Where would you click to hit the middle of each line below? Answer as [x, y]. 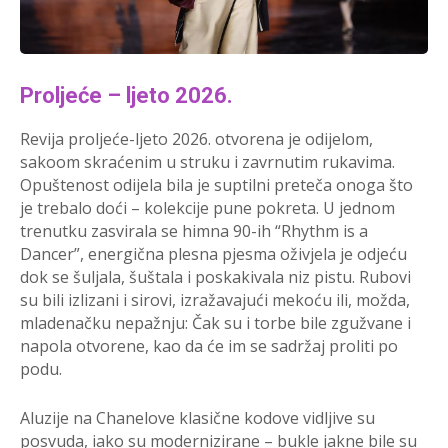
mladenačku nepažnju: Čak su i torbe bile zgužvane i [215, 323]
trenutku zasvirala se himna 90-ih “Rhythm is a [194, 231]
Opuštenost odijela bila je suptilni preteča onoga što [216, 185]
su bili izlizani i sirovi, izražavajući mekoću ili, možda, [215, 300]
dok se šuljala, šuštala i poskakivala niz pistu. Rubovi [215, 277]
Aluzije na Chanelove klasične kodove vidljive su [197, 418]
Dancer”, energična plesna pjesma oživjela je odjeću [213, 254]
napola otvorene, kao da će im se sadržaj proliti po [209, 346]
